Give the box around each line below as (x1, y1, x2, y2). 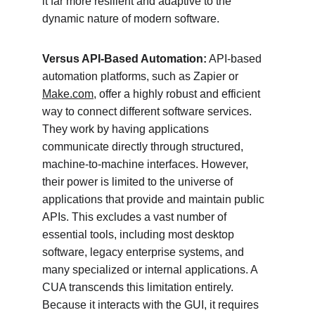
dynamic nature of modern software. (42, 13, 219, 25)
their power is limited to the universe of (42, 176, 236, 188)
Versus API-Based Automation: (42, 53, 207, 65)
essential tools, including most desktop (42, 229, 237, 240)
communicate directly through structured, (42, 141, 246, 153)
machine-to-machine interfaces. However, (42, 158, 251, 170)
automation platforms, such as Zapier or (42, 70, 241, 82)
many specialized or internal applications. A (42, 264, 260, 276)
